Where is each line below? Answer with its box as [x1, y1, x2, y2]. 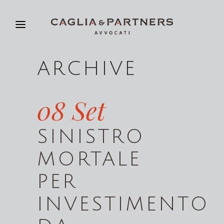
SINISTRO [37, 126, 145, 147]
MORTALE [37, 148, 141, 170]
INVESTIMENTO [37, 193, 209, 215]
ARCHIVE [37, 58, 137, 79]
